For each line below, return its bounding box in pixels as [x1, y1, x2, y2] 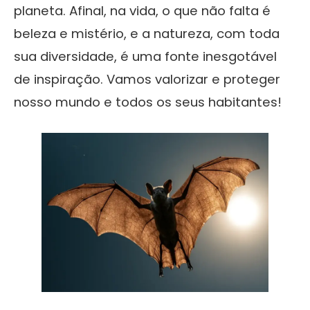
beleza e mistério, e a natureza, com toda [14, 24, 280, 42]
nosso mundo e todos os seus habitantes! [14, 93, 282, 111]
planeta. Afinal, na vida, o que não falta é [14, 1, 271, 19]
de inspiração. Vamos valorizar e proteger [14, 70, 280, 88]
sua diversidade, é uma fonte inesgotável [14, 47, 277, 65]
